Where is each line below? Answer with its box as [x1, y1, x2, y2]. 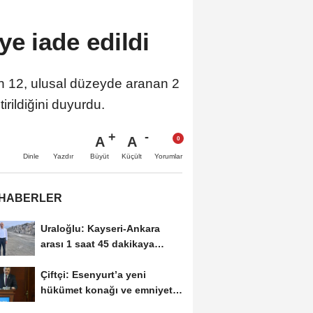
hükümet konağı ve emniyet [40, 284, 173, 296]
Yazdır [53, 152, 73, 161]
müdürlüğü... [40, 300, 101, 312]
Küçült [122, 152, 142, 161]
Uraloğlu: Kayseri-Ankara [40, 223, 160, 235]
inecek [40, 254, 72, 265]
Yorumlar [154, 152, 182, 161]
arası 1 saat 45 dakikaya [40, 238, 154, 250]
